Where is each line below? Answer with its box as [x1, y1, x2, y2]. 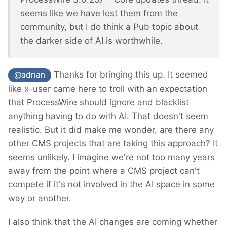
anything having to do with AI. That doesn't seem [8, 110, 208, 121]
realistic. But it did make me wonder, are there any [8, 124, 214, 135]
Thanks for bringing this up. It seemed [51, 69, 209, 80]
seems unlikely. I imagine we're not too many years [8, 152, 215, 162]
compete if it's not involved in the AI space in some [8, 179, 215, 190]
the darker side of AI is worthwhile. [20, 35, 163, 46]
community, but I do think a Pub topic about [20, 22, 198, 32]
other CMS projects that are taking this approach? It [8, 138, 218, 148]
